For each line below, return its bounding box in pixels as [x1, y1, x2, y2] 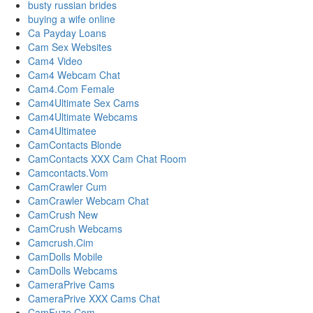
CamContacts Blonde [28, 138, 122, 152]
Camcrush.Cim [28, 235, 94, 250]
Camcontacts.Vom [28, 166, 108, 180]
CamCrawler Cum [28, 180, 107, 194]
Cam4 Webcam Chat [28, 68, 120, 82]
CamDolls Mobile [28, 249, 103, 264]
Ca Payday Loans [28, 26, 106, 41]
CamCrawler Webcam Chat [28, 194, 149, 208]
